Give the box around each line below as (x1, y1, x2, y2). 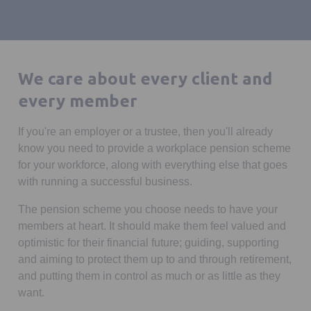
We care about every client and (18, 69, 272, 89)
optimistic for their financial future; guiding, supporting (18, 237, 279, 249)
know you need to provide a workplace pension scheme (18, 142, 291, 154)
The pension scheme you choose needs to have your (18, 203, 278, 215)
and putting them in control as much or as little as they (18, 270, 280, 282)
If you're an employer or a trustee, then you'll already (18, 126, 273, 137)
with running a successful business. (18, 176, 192, 187)
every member (18, 91, 137, 111)
